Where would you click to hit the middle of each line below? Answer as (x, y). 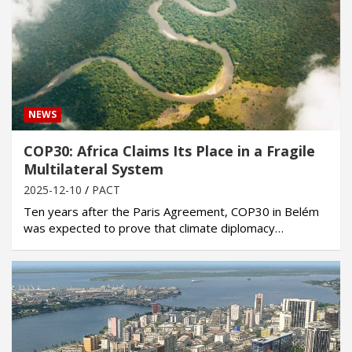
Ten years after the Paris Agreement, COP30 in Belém (171, 211)
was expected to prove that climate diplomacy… (154, 227)
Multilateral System (93, 169)
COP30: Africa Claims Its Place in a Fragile (169, 150)
